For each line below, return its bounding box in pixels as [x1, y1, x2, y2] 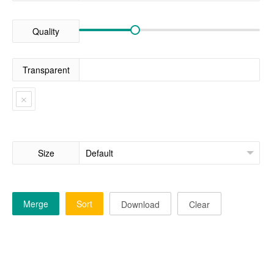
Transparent [22, 64, 70, 76]
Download [121, 198, 160, 210]
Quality [32, 25, 59, 37]
